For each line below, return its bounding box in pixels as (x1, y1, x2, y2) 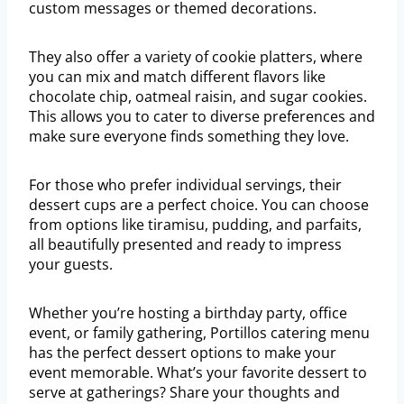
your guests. (29, 254, 113, 275)
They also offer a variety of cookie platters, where (29, 47, 363, 68)
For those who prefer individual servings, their (29, 175, 342, 196)
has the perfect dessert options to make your (29, 343, 336, 363)
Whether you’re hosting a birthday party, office (29, 303, 347, 324)
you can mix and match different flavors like (29, 67, 326, 87)
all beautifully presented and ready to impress (29, 234, 342, 255)
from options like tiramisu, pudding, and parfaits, (29, 215, 362, 235)
